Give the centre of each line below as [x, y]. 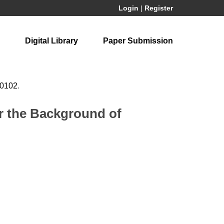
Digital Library [51, 41]
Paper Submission [138, 41]
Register [159, 8]
